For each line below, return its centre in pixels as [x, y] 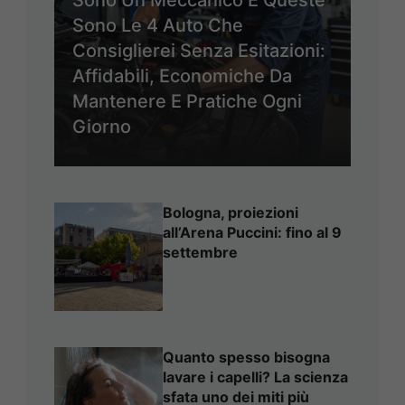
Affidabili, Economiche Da [182, 76]
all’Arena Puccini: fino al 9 [252, 233]
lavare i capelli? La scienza [255, 377]
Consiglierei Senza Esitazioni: [199, 51]
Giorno [102, 127]
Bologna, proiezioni [231, 213]
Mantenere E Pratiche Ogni [187, 102]
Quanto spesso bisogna [246, 358]
